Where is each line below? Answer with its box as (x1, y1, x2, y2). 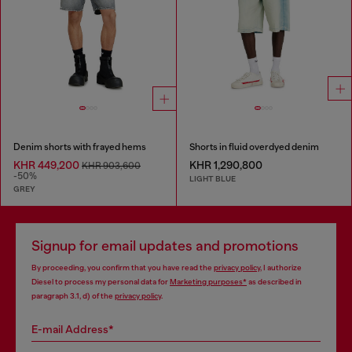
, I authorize (260, 263, 302, 273)
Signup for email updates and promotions (31, 238, 299, 255)
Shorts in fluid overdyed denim (189, 141, 319, 152)
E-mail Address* (31, 323, 114, 336)
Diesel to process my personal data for (31, 277, 170, 287)
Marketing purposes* (170, 277, 247, 287)
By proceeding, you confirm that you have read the (31, 263, 214, 273)
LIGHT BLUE (189, 174, 236, 185)
